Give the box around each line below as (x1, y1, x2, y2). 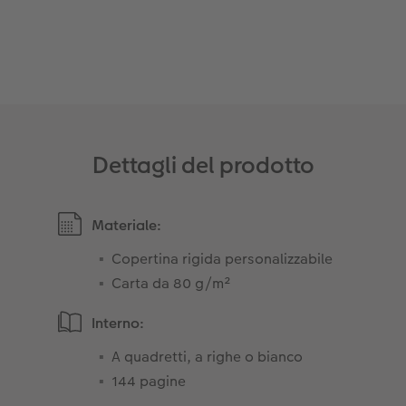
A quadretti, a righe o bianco (111, 345, 304, 367)
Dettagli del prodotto (92, 149, 314, 181)
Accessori (116, 25, 180, 47)
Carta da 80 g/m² (111, 272, 232, 294)
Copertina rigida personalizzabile (111, 247, 333, 269)
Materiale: (92, 214, 162, 236)
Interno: (92, 312, 145, 333)
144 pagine (111, 370, 187, 391)
